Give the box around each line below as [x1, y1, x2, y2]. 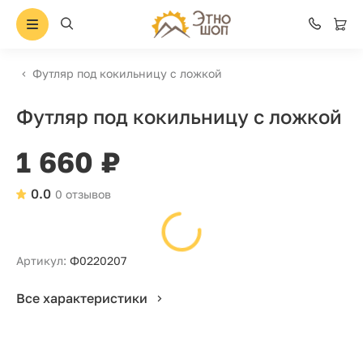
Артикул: [16, 254, 66, 267]
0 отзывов [55, 187, 111, 201]
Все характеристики [16, 289, 147, 306]
